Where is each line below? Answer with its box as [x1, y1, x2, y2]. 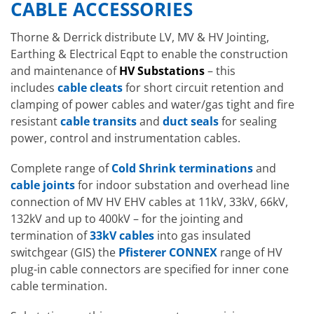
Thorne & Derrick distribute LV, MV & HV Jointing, [11, 29, 269, 45]
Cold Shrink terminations [111, 161, 253, 177]
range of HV [217, 245, 282, 261]
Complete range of [11, 161, 111, 177]
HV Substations [119, 62, 205, 78]
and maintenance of [11, 62, 119, 78]
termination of [11, 228, 90, 244]
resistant [11, 113, 60, 129]
